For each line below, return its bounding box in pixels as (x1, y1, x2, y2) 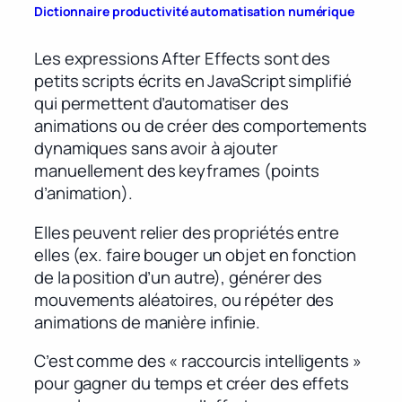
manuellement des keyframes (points (34, 159, 319, 183)
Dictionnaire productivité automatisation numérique (34, 2, 354, 20)
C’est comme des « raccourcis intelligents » (34, 349, 362, 373)
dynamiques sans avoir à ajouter (34, 136, 278, 161)
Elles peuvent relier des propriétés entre (34, 220, 339, 244)
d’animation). (34, 181, 133, 205)
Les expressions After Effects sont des (34, 47, 331, 71)
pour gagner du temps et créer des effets (34, 371, 349, 396)
